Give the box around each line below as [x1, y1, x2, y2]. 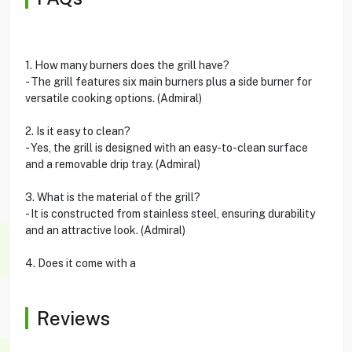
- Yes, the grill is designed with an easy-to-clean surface [24, 141, 308, 154]
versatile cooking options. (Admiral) [24, 91, 202, 104]
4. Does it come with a [24, 256, 136, 269]
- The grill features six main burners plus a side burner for [24, 75, 312, 88]
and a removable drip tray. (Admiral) [24, 157, 200, 170]
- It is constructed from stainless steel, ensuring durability [24, 207, 315, 220]
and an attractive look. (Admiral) [24, 223, 185, 236]
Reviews [36, 306, 110, 329]
